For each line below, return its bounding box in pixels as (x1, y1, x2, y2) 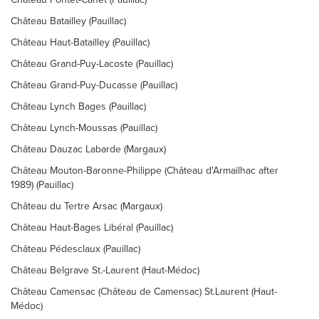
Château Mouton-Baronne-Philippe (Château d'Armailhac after (11, 164, 278, 177)
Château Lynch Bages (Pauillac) (11, 100, 146, 113)
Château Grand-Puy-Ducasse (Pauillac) (11, 79, 177, 91)
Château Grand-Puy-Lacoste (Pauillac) (11, 58, 173, 70)
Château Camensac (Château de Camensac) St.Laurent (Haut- (11, 286, 277, 298)
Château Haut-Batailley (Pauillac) (11, 36, 150, 48)
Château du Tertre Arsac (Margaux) (11, 200, 162, 212)
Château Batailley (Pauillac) (11, 15, 126, 27)
